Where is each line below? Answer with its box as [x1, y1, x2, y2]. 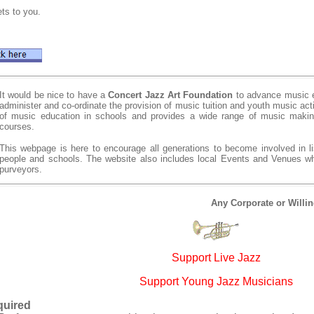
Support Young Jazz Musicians [139, 275, 293, 287]
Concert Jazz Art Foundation [108, 90, 236, 100]
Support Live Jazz [171, 252, 261, 264]
